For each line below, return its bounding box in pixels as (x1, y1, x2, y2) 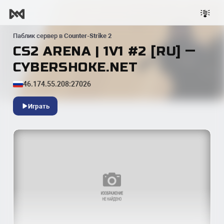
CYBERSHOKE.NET (13, 59, 138, 75)
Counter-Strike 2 (64, 32, 111, 39)
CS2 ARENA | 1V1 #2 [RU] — (13, 43, 196, 59)
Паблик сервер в (13, 32, 64, 39)
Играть (28, 102, 50, 110)
